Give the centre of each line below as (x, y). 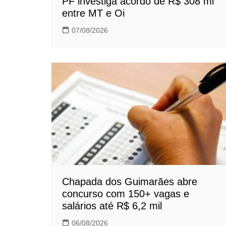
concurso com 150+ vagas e (126, 193)
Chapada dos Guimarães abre (130, 181)
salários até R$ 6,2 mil (112, 206)
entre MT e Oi (93, 13)
